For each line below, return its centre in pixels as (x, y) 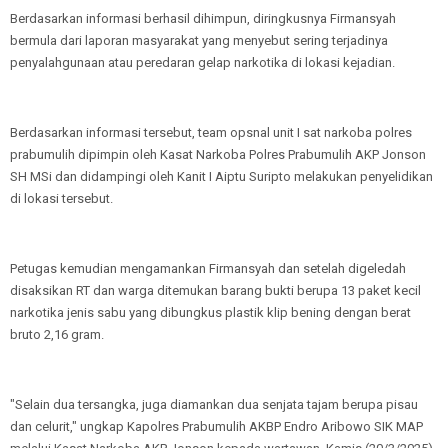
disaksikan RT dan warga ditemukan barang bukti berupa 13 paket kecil (215, 290)
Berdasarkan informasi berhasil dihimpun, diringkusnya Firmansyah (203, 18)
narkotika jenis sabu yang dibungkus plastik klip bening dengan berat (210, 312)
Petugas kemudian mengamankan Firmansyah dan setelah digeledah (208, 268)
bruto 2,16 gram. (57, 334)
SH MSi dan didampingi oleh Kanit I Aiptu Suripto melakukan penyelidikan (221, 176)
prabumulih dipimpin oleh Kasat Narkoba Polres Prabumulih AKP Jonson (218, 154)
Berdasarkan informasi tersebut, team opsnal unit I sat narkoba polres (211, 132)
